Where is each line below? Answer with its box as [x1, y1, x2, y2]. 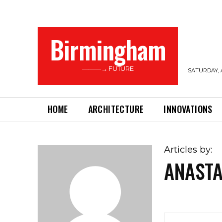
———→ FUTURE [82, 64, 134, 72]
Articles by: [164, 144, 213, 155]
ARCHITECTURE [88, 103, 144, 115]
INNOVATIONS [164, 103, 213, 115]
